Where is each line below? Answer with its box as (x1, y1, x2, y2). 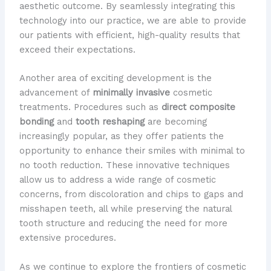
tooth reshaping (75, 116, 145, 128)
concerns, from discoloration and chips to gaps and (19, 189, 243, 200)
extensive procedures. (19, 232, 116, 244)
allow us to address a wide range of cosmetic (19, 174, 216, 186)
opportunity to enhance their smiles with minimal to (19, 145, 245, 157)
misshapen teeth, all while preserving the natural (19, 203, 232, 215)
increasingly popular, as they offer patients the (19, 131, 224, 142)
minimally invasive (92, 87, 170, 99)
